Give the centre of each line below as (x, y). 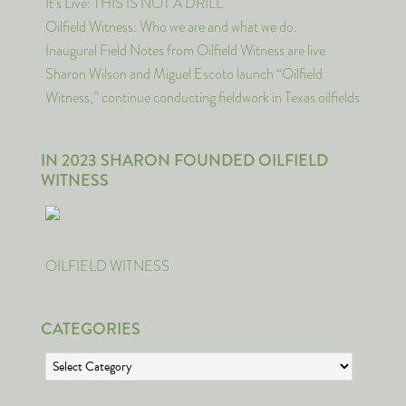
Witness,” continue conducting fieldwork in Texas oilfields (203, 97)
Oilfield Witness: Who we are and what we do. (171, 27)
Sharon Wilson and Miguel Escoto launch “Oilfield (184, 74)
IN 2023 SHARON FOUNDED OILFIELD (184, 160)
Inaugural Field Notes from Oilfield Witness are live (185, 50)
